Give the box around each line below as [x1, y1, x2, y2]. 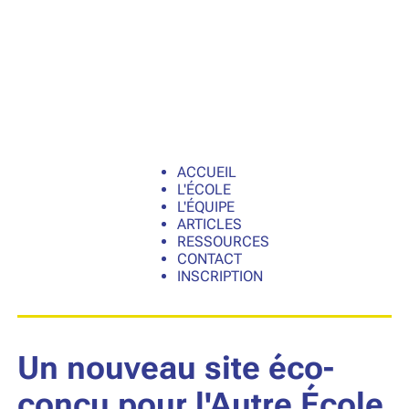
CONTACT [176, 250, 242, 268]
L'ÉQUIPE [176, 198, 235, 216]
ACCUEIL [176, 163, 236, 182]
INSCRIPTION [176, 267, 263, 286]
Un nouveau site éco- [16, 349, 334, 386]
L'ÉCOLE [176, 181, 231, 199]
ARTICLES [176, 215, 242, 234]
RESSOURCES [176, 233, 269, 251]
